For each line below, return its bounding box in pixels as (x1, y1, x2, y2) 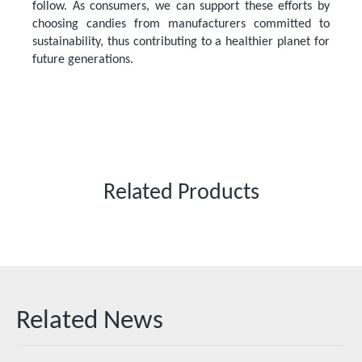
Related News (16, 308, 163, 335)
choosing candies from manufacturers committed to (32, 18, 330, 32)
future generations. (32, 53, 133, 67)
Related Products (103, 182, 259, 205)
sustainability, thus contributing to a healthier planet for (32, 36, 330, 49)
